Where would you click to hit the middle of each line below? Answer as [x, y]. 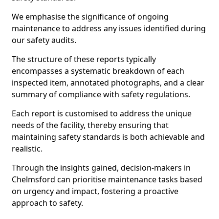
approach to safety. [47, 203]
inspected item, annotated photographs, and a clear [108, 83]
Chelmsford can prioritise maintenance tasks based [107, 179]
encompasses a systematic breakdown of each [98, 71]
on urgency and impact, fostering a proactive [95, 191]
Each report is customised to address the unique [102, 113]
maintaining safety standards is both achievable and [108, 137]
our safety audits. [44, 40]
